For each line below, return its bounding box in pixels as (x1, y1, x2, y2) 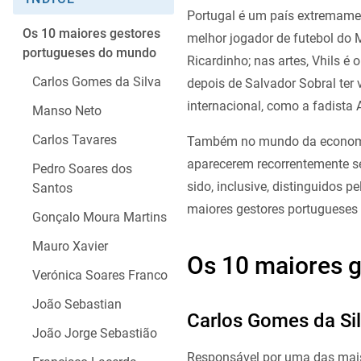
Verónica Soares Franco (32, 268, 168, 284)
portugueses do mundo (23, 45, 156, 61)
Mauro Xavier (32, 239, 108, 255)
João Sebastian (32, 297, 122, 313)
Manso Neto (32, 103, 102, 119)
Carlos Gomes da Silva (32, 74, 161, 90)
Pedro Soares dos (32, 161, 132, 177)
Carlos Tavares (32, 132, 117, 148)
